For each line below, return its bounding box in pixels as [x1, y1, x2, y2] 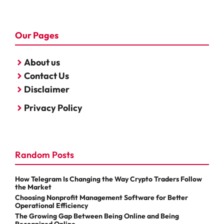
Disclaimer [24, 83, 69, 95]
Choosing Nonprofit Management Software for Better [15, 193, 188, 202]
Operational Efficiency [15, 201, 88, 210]
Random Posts [15, 149, 74, 161]
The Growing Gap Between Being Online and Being [15, 211, 179, 221]
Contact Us [24, 70, 69, 82]
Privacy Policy [24, 102, 82, 114]
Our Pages [15, 29, 58, 41]
